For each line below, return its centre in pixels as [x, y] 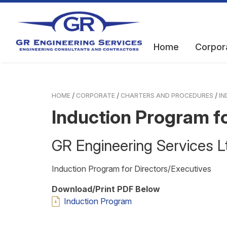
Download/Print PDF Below [106, 189]
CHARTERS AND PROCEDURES [167, 96]
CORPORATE [96, 96]
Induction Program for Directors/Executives [131, 169]
